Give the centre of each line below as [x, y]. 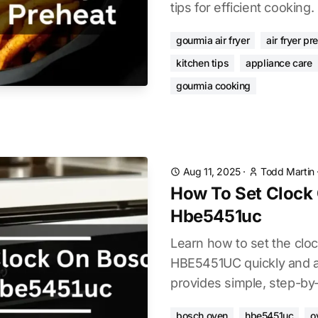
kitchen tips [203, 63]
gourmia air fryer [213, 40]
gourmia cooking [213, 86]
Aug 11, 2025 [212, 171]
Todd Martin [287, 171]
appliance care [279, 63]
